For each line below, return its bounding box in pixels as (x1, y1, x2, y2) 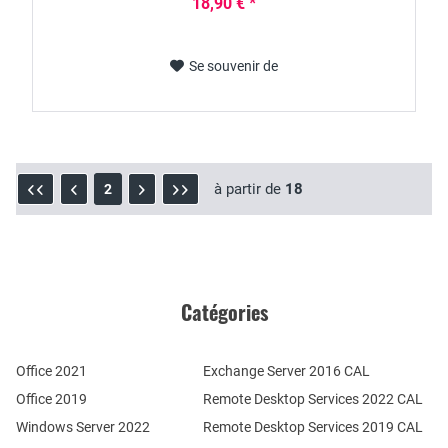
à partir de (214, 180, 285, 198)
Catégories (180, 297, 268, 327)
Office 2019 (16, 391, 87, 407)
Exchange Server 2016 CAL (202, 363, 370, 379)
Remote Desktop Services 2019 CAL (202, 419, 423, 435)
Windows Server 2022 (16, 419, 150, 435)
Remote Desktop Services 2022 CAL (202, 391, 423, 407)
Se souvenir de (189, 58, 278, 74)
